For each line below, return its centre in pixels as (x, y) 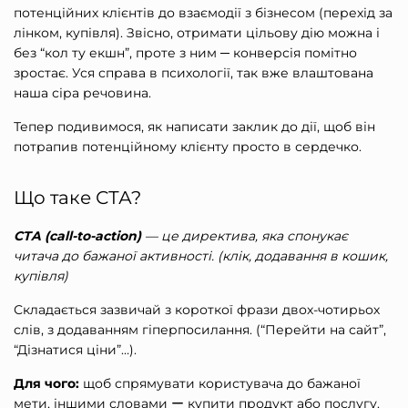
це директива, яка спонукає (253, 236)
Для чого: (46, 384)
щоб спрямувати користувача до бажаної (220, 384)
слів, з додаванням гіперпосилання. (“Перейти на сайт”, (200, 330)
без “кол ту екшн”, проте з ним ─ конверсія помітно (185, 52)
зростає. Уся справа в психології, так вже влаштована (194, 72)
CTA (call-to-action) (77, 236)
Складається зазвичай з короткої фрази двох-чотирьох (197, 310)
